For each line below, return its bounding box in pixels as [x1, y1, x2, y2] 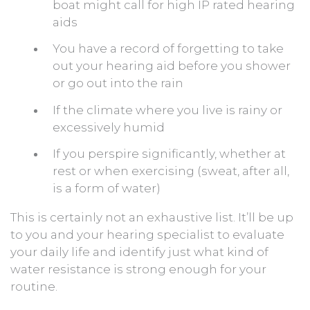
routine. [10, 280, 57, 294]
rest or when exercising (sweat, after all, [53, 164, 289, 179]
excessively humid [53, 120, 165, 134]
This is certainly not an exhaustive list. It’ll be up [10, 210, 293, 225]
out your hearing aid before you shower [53, 59, 291, 73]
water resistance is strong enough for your [10, 262, 266, 277]
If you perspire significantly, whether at [53, 147, 286, 161]
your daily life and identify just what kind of [10, 245, 268, 259]
